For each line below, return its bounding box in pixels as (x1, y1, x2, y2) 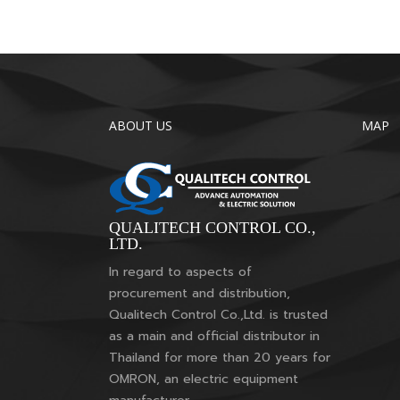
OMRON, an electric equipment (109, 370, 298, 388)
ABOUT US (109, 117, 172, 134)
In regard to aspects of (109, 262, 252, 281)
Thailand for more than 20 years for (109, 348, 330, 367)
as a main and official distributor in (109, 327, 320, 346)
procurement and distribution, (109, 284, 290, 303)
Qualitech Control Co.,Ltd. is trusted (109, 305, 328, 324)
